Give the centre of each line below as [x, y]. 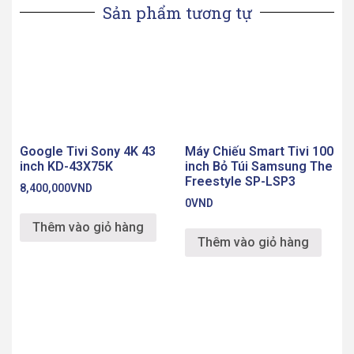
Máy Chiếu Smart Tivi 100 [259, 151]
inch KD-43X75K [66, 166]
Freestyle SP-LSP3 [240, 181]
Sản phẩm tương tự [177, 12]
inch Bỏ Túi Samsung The [259, 166]
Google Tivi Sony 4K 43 [88, 151]
